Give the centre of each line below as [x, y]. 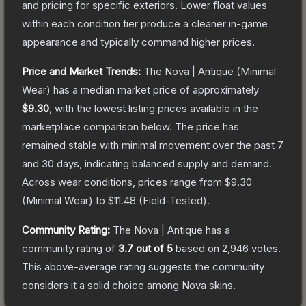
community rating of [70, 248]
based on [197, 248]
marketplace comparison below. [97, 126]
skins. [221, 285]
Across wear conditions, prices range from [123, 182]
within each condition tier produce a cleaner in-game [145, 23]
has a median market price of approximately [155, 89]
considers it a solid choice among [102, 285]
